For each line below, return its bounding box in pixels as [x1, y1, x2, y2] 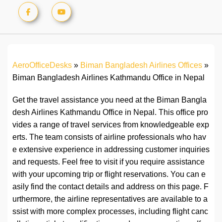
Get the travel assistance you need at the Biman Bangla [12, 96, 207, 105]
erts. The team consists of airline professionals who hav [12, 133, 206, 142]
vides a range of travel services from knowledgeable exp [12, 120, 209, 129]
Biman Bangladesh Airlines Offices [80, 61, 202, 70]
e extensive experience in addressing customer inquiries [12, 145, 210, 154]
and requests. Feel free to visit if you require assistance [12, 158, 205, 166]
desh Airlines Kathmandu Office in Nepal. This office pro [12, 108, 208, 117]
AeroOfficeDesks [12, 61, 72, 70]
